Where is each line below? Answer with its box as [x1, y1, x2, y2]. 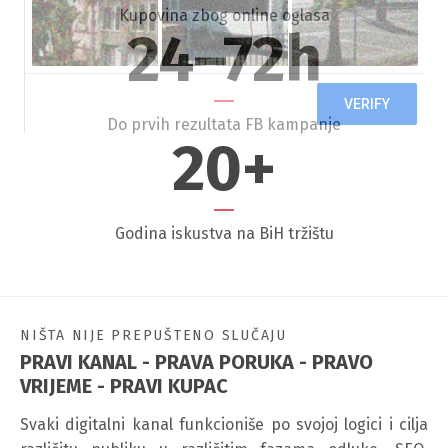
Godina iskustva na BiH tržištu [114, 224, 334, 243]
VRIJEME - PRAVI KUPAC [20, 374, 228, 398]
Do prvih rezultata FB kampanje [107, 115, 341, 134]
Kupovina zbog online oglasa [118, 6, 330, 25]
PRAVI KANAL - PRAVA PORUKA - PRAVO [20, 350, 373, 374]
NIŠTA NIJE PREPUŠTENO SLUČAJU [20, 327, 287, 344]
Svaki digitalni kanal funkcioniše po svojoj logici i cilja [20, 415, 428, 434]
